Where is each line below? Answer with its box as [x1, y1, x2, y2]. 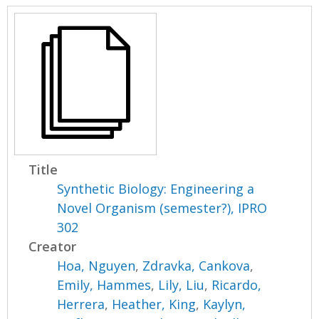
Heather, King [112, 296, 197, 313]
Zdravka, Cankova [142, 257, 251, 275]
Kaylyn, [203, 296, 246, 313]
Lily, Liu [158, 276, 205, 294]
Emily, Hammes [57, 276, 152, 294]
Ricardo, [211, 276, 262, 294]
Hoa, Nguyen [57, 257, 136, 275]
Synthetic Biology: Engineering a [57, 180, 255, 198]
